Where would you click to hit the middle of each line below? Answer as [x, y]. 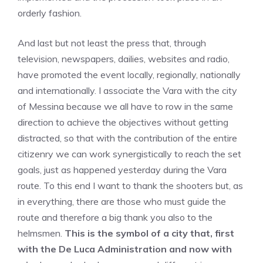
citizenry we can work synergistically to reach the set [129, 154]
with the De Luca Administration [92, 249]
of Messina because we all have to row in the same [125, 106]
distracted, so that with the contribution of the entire [127, 138]
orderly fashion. [50, 13]
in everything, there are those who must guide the [122, 201]
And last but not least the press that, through [112, 43]
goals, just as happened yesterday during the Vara [122, 170]
